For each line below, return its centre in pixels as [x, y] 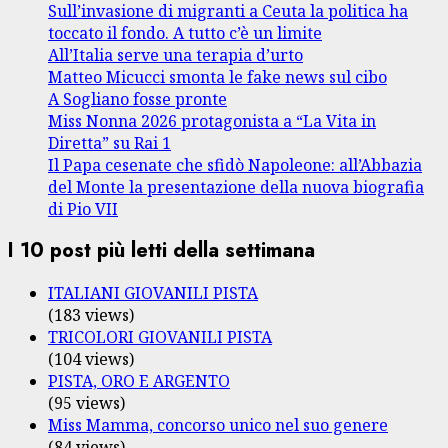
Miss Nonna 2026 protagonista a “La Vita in [212, 120]
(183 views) [91, 314]
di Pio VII [83, 208]
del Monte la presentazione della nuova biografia [236, 186]
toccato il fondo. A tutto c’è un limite [185, 32]
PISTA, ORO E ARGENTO [139, 380]
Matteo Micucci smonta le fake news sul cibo [217, 76]
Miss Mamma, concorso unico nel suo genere [218, 424]
